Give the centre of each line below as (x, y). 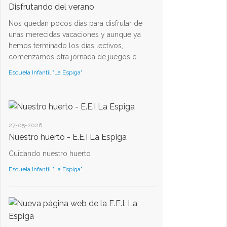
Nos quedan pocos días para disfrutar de (75, 23)
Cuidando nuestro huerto (50, 153)
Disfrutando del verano (51, 7)
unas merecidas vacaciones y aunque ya (75, 34)
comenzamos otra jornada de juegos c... (75, 56)
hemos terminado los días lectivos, (66, 45)
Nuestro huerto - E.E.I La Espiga (68, 137)
